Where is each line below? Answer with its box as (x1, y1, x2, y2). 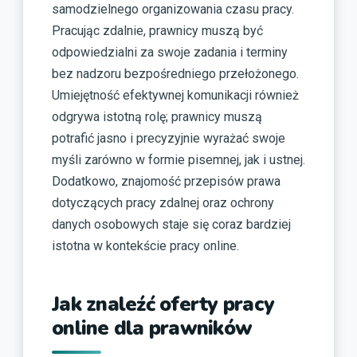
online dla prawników (52, 314, 252, 342)
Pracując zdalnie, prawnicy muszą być (52, 22, 263, 38)
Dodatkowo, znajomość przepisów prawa (52, 173, 280, 189)
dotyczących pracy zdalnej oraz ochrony (52, 194, 274, 210)
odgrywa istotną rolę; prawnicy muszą (52, 108, 262, 124)
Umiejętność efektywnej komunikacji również (52, 87, 299, 103)
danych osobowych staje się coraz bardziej (52, 216, 291, 232)
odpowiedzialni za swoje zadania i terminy (52, 44, 288, 60)
